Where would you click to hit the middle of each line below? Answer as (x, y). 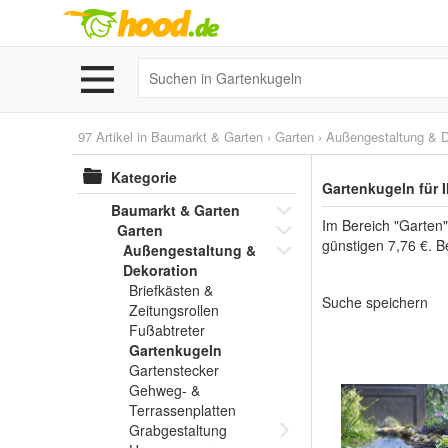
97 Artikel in (114, 136)
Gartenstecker (174, 370)
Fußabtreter (167, 330)
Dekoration (160, 270)
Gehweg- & (164, 390)
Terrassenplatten (182, 410)
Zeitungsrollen (174, 310)
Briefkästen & (171, 290)
